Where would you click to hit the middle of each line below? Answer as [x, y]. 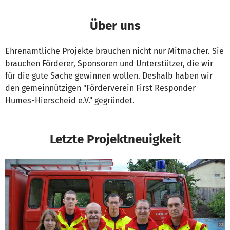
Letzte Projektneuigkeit [115, 139]
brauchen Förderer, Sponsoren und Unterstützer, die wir [109, 64]
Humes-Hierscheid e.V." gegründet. [70, 101]
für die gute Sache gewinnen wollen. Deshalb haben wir [109, 76]
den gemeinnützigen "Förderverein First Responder [100, 88]
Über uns [115, 26]
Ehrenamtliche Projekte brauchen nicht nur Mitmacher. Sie [114, 51]
